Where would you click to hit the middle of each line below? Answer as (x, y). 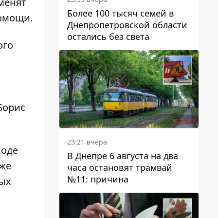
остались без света (108, 36)
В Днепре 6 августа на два (123, 156)
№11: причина (98, 179)
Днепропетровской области (127, 25)
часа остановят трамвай (120, 168)
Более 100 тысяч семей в (120, 13)
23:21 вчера (87, 142)
